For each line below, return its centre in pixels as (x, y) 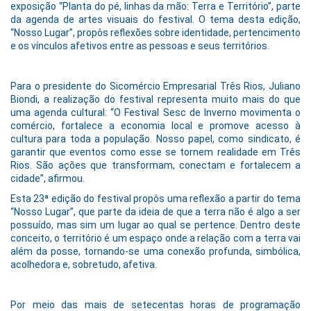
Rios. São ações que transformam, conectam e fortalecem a (155, 165)
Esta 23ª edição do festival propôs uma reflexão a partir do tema (155, 198)
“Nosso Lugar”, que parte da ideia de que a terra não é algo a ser (155, 211)
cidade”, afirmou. (48, 178)
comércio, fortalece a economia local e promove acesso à (155, 125)
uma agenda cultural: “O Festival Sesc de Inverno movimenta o (155, 112)
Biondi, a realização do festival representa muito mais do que (155, 99)
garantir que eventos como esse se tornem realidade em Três (155, 152)
